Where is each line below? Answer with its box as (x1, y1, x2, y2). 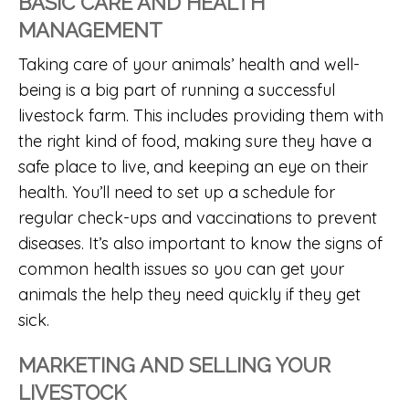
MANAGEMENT (18, 17, 163, 42)
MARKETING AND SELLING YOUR (18, 352, 330, 377)
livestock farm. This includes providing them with (18, 104, 383, 126)
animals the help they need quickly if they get (18, 283, 361, 305)
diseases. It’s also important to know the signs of (18, 232, 383, 254)
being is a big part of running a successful (18, 79, 335, 100)
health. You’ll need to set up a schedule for (18, 181, 335, 203)
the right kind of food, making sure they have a (18, 130, 372, 152)
